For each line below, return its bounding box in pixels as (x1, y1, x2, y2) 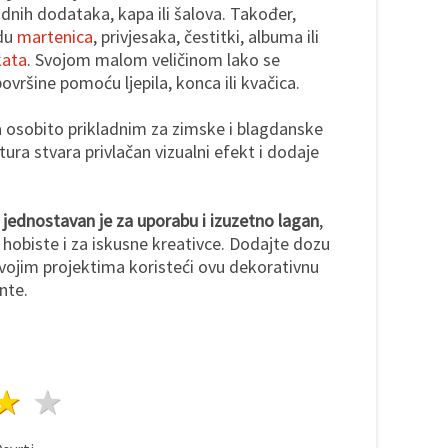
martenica (17, 24, 93, 48)
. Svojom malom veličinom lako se (27, 47, 280, 71)
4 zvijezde (27, 380, 168, 423)
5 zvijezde (68, 380, 209, 423)
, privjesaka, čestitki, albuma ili (93, 24, 319, 48)
